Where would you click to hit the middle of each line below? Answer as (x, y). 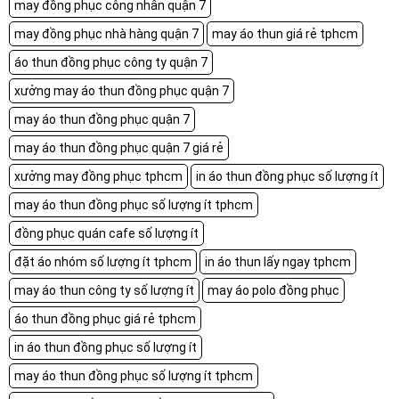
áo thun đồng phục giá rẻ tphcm (105, 318)
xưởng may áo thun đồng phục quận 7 (122, 90)
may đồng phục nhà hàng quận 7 (106, 33)
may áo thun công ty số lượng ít (104, 290)
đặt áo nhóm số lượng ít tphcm (103, 261)
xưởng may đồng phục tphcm (98, 176)
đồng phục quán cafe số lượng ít (106, 233)
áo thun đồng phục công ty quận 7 (111, 62)
